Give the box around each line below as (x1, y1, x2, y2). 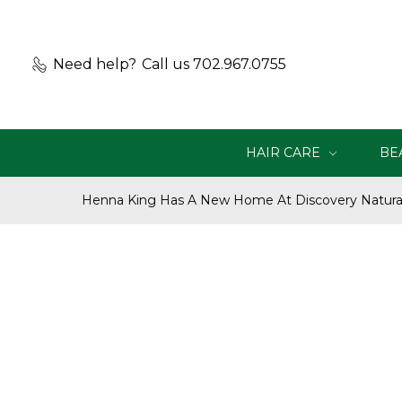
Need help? (53, 56, 136, 73)
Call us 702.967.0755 (142, 56, 286, 73)
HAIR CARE (246, 144, 324, 161)
